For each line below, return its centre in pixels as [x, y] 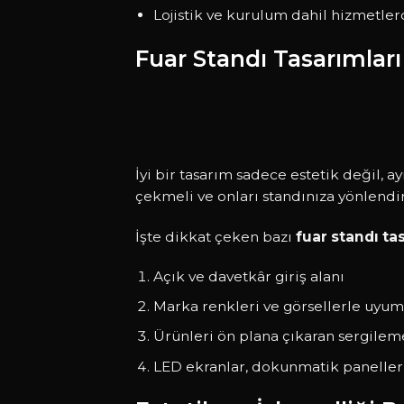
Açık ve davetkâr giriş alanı [248, 276]
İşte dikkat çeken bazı [215, 236]
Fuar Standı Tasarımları [268, 58]
